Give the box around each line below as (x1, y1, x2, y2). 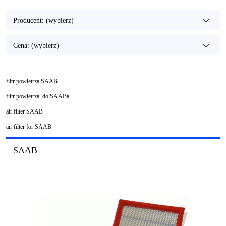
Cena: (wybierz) (13, 41, 60, 50)
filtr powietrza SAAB (6, 78, 58, 85)
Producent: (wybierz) (13, 16, 74, 25)
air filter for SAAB (6, 123, 51, 131)
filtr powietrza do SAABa (6, 93, 69, 100)
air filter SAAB (6, 108, 43, 116)
